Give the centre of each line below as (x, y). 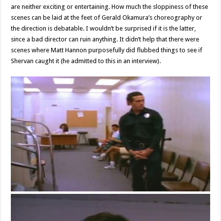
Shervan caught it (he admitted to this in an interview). (86, 61)
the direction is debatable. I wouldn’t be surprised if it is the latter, (104, 29)
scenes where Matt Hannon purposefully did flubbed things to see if (107, 50)
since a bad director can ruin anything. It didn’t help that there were (105, 39)
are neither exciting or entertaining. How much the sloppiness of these (110, 7)
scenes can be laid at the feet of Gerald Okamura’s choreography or (107, 18)
